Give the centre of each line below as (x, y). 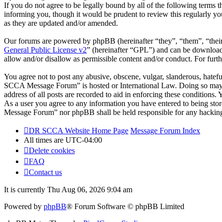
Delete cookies (52, 151)
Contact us (45, 172)
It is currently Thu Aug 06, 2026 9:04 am (68, 190)
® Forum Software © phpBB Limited (125, 207)
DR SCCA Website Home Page (79, 131)
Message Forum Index (165, 131)
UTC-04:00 (84, 140)
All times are (45, 140)
